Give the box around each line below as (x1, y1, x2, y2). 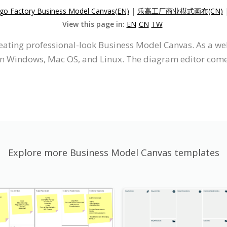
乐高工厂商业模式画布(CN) (137, 6, 223, 16)
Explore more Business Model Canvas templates (8, 146, 219, 159)
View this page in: (62, 19, 127, 29)
